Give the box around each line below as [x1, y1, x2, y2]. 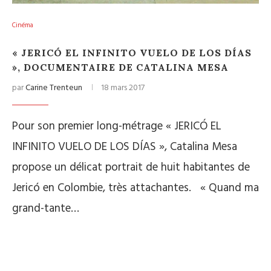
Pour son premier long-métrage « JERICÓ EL [12, 117, 221, 135]
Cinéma [12, 20, 33, 31]
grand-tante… [12, 200, 79, 218]
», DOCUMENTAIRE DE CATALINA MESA [12, 61, 229, 73]
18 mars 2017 [101, 81, 145, 95]
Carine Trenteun [25, 81, 82, 95]
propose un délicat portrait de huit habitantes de [12, 158, 250, 177]
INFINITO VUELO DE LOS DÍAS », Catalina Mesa [12, 138, 237, 156]
